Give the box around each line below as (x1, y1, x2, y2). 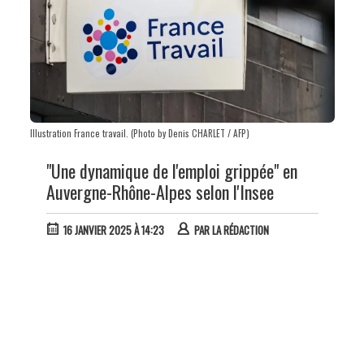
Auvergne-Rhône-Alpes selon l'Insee (45, 178, 274, 205)
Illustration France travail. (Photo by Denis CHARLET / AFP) (29, 126, 249, 140)
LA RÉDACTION (211, 221, 269, 238)
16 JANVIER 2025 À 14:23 (63, 221, 164, 238)
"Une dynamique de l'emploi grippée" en (45, 157, 297, 184)
